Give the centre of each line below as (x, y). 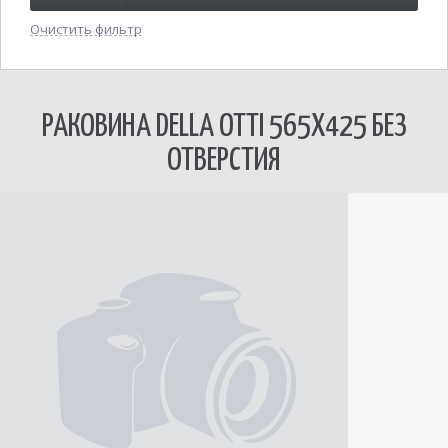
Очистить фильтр (86, 29)
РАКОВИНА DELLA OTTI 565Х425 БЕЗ (224, 127)
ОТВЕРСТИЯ (224, 161)
